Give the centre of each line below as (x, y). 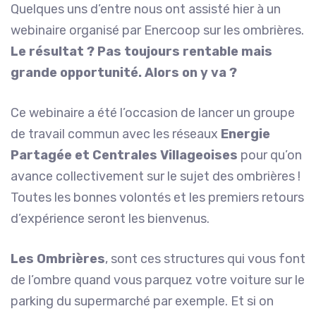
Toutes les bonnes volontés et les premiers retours (157, 198)
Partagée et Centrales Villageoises (124, 156)
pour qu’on (270, 156)
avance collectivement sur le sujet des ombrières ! (156, 177)
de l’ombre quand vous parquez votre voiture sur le (158, 280)
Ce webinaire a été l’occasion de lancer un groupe (153, 113)
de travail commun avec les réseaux (116, 134)
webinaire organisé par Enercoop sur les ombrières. (157, 31)
